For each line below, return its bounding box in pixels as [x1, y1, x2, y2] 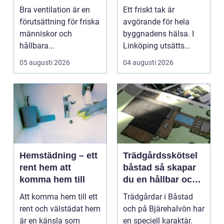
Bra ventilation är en [19, 4, 90, 14]
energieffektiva [19, 23, 83, 33]
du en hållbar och [123, 174, 197, 184]
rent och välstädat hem [19, 203, 100, 213]
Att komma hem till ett [19, 191, 97, 201]
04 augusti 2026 [123, 58, 173, 66]
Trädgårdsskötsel [123, 150, 197, 160]
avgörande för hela [123, 16, 189, 26]
